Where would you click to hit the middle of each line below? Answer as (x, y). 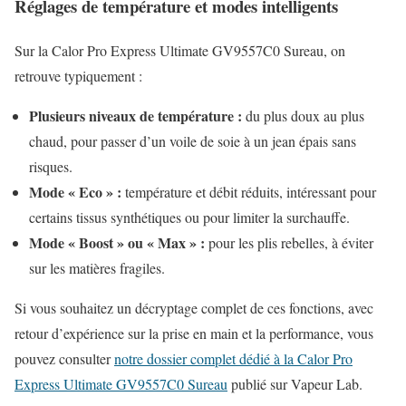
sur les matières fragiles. (97, 267)
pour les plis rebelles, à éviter (289, 242)
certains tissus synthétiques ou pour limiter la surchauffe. (189, 217)
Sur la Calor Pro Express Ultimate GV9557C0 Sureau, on (180, 50)
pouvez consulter (64, 358)
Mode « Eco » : (75, 191)
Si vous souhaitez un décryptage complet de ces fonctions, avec (194, 307)
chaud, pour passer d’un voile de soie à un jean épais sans (193, 140)
